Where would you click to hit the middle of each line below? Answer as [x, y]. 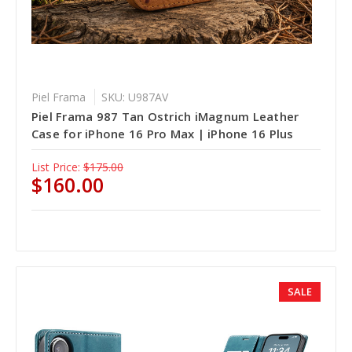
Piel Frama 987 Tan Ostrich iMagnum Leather [165, 117]
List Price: [55, 167]
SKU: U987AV [134, 97]
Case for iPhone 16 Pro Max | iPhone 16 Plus [162, 134]
